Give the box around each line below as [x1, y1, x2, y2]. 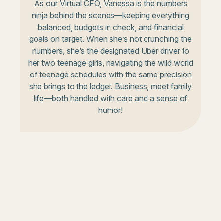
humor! [98, 105, 123, 115]
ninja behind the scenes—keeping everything [32, 10, 189, 20]
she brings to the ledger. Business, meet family [29, 81, 192, 91]
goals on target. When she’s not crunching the [29, 34, 192, 44]
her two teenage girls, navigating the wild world [28, 57, 193, 68]
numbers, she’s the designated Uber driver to [32, 45, 189, 56]
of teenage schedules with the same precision [29, 69, 192, 79]
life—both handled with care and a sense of [34, 93, 187, 103]
